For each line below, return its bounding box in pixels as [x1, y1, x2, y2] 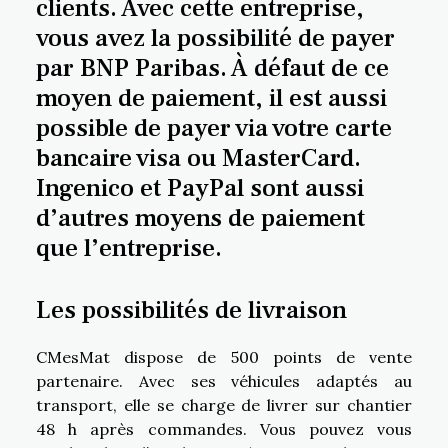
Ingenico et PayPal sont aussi [36, 172, 364, 205]
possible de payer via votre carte [36, 112, 392, 145]
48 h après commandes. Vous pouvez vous [36, 418, 412, 439]
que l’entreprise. [36, 232, 222, 265]
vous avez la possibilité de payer [36, 22, 395, 55]
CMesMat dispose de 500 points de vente [36, 346, 412, 367]
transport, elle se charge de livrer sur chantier [36, 394, 412, 415]
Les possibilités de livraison [36, 293, 347, 326]
